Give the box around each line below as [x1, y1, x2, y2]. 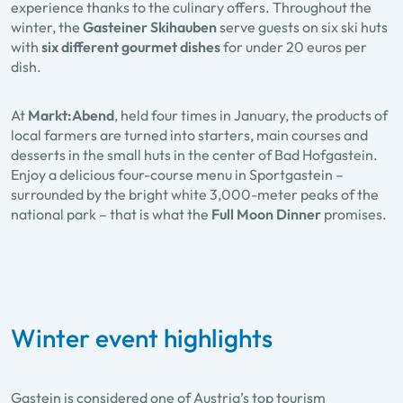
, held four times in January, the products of [114, 105, 388, 124]
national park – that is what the [11, 204, 211, 223]
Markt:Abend [28, 105, 114, 124]
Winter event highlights [11, 321, 273, 354]
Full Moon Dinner [211, 204, 321, 223]
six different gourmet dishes [41, 37, 220, 56]
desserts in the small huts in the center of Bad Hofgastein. [11, 145, 378, 164]
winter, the [11, 17, 83, 36]
